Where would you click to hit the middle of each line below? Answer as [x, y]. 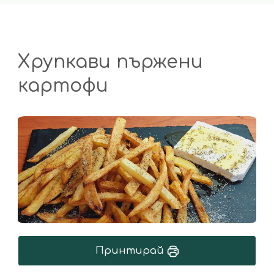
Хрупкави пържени [110, 62]
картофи [63, 86]
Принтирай [131, 251]
